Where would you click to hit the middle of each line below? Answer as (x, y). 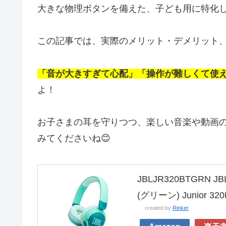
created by (159, 208)
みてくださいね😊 (74, 138)
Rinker (181, 208)
